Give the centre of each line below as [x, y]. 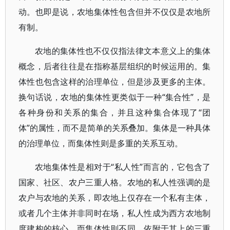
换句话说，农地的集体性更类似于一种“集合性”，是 [115, 97]
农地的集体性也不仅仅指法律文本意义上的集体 [123, 51]
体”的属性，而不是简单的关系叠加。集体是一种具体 [115, 128]
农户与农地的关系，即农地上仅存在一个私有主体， [115, 198]
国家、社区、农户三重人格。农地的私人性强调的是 [115, 182]
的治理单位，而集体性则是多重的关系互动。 [101, 143]
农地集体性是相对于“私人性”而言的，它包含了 [123, 167]
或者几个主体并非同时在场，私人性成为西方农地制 [115, 213]
